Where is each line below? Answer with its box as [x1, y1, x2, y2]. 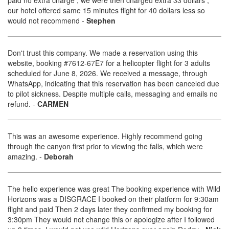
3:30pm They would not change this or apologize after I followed [8, 214, 215, 225]
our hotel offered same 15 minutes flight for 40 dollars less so [8, 5, 205, 16]
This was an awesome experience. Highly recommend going [8, 131, 202, 142]
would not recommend [8, 15, 82, 26]
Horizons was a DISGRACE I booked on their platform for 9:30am [8, 194, 219, 204]
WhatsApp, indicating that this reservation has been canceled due [8, 78, 219, 89]
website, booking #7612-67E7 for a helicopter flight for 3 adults [8, 58, 210, 68]
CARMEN [37, 99, 68, 109]
